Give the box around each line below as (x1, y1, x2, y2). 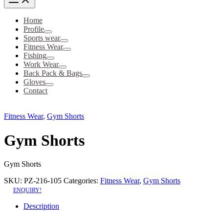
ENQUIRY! (13, 186, 42, 194)
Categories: (64, 176, 100, 185)
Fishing (23, 51, 46, 60)
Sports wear (23, 34, 60, 43)
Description (23, 201, 59, 210)
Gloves (23, 78, 45, 87)
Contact (23, 87, 47, 95)
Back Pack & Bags (23, 69, 82, 78)
